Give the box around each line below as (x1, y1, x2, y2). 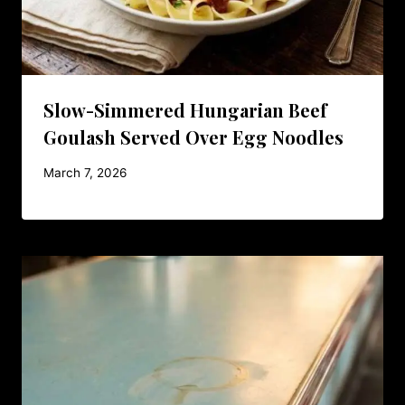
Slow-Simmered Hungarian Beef (43, 98, 327, 123)
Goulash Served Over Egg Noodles (43, 125, 344, 150)
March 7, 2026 (43, 165, 127, 180)
